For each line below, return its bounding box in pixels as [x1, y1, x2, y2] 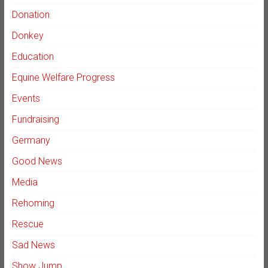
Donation [11, 8, 50, 20]
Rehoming [11, 197, 54, 209]
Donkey [11, 29, 44, 41]
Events [11, 92, 40, 104]
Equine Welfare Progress [11, 71, 115, 83]
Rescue [11, 218, 44, 230]
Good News [11, 155, 62, 167]
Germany [11, 134, 50, 146]
